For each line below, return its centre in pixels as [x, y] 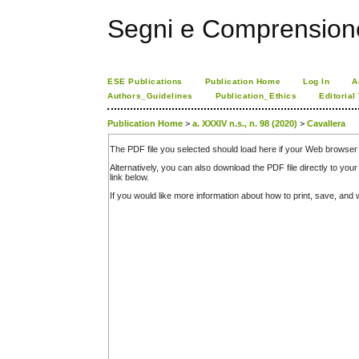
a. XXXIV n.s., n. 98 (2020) [245, 124]
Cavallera [327, 124]
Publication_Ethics [256, 96]
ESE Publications [145, 81]
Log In [317, 81]
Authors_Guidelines [150, 96]
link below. [130, 177]
